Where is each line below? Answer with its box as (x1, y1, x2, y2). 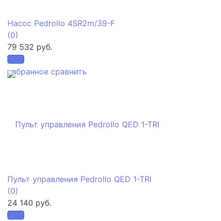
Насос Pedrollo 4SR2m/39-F (7, 18, 115, 28)
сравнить (51, 66, 87, 76)
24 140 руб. (7, 197, 51, 208)
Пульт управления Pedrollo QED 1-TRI (7, 174, 151, 184)
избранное (7, 66, 48, 76)
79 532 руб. (7, 41, 52, 52)
